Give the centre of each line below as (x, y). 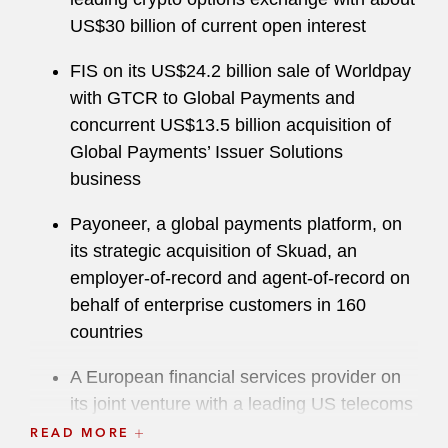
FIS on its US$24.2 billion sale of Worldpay (240, 71)
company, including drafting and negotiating (243, 431)
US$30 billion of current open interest (218, 26)
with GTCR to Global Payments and (212, 98)
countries (106, 332)
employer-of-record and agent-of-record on (240, 278)
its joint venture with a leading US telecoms (241, 404)
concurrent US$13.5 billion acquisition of (230, 125)
